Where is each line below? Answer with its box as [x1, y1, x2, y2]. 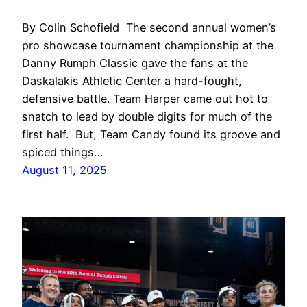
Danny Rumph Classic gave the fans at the [22, 56, 248, 71]
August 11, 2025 [22, 163, 107, 177]
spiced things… [22, 145, 103, 160]
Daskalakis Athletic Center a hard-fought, [22, 74, 242, 88]
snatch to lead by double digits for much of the [22, 110, 272, 124]
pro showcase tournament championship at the [22, 38, 273, 53]
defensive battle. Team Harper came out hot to [22, 92, 268, 106]
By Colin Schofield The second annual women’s [22, 21, 276, 35]
